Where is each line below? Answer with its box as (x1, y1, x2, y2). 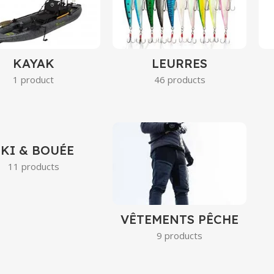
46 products (154, 73, 206, 86)
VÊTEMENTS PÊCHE (120, 212, 239, 228)
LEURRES (152, 55, 208, 71)
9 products (157, 229, 203, 242)
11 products (7, 160, 59, 172)
